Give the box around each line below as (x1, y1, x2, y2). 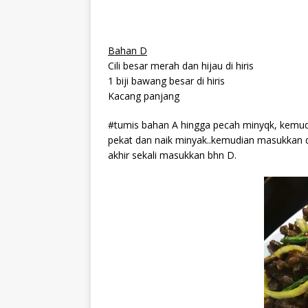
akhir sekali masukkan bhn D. (108, 148, 236, 162)
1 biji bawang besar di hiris (108, 74, 225, 88)
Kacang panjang (108, 89, 179, 103)
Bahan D (108, 44, 147, 58)
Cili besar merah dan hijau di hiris (108, 59, 254, 73)
